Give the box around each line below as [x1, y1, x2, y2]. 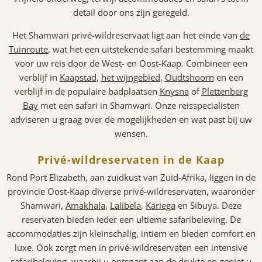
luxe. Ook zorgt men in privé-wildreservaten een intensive [15, 241, 247, 253]
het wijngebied [101, 71, 160, 83]
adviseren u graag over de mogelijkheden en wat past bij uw [10, 113, 252, 125]
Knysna [159, 85, 189, 97]
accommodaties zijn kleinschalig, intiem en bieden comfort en [6, 227, 256, 239]
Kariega [146, 199, 175, 211]
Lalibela [110, 199, 141, 211]
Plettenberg [201, 85, 248, 97]
